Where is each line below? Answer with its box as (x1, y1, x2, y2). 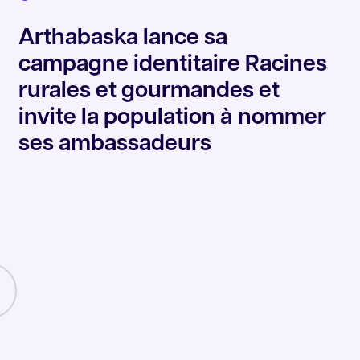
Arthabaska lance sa (18, 27, 228, 50)
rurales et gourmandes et (18, 80, 280, 103)
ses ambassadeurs (18, 133, 212, 156)
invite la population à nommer (18, 106, 327, 129)
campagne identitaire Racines (18, 53, 328, 76)
